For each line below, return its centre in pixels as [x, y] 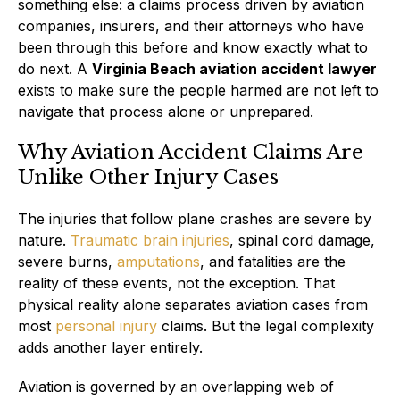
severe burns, [67, 261]
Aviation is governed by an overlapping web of [176, 386]
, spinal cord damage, [302, 240]
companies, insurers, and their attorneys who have [191, 25]
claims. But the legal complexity [266, 325]
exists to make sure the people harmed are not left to [198, 90]
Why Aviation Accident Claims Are [191, 152]
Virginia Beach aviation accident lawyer [234, 68]
